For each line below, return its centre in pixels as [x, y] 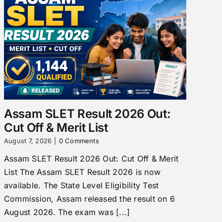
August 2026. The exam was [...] [67, 212]
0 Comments [79, 140]
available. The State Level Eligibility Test [81, 185]
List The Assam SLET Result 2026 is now [82, 172]
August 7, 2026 [28, 140]
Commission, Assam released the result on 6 [89, 198]
